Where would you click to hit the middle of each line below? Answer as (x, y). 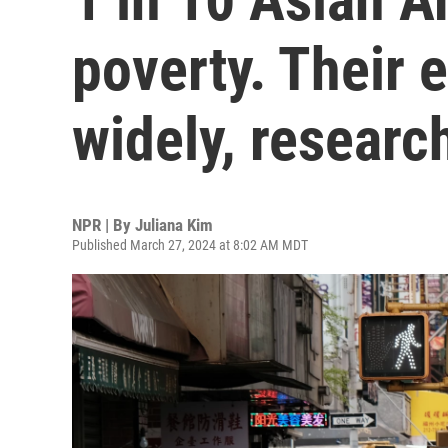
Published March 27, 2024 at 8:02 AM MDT (190, 245)
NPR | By (103, 225)
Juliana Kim (174, 225)
